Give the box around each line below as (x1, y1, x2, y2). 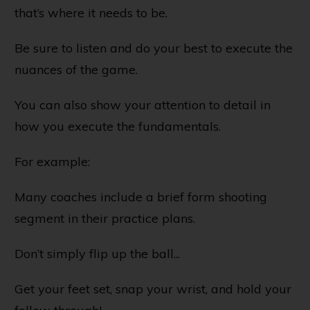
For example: (15, 153, 90, 170)
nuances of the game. (15, 61, 138, 77)
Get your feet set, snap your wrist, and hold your (15, 280, 291, 297)
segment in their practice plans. (15, 210, 195, 226)
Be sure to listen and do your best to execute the (15, 39, 293, 56)
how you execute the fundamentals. (15, 118, 221, 134)
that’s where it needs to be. (15, 4, 167, 21)
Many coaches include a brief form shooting (15, 188, 267, 205)
